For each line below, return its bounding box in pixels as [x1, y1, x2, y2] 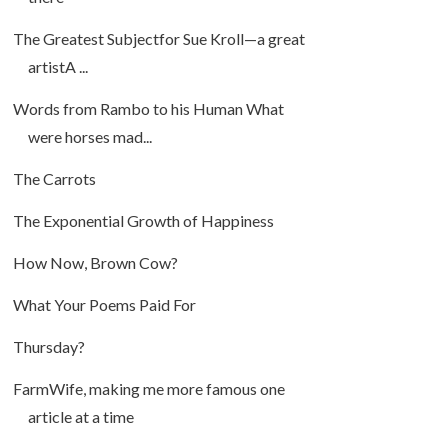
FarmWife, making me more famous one [12, 379, 285, 399]
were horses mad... [27, 127, 152, 147]
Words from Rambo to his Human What [12, 99, 284, 119]
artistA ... [27, 57, 88, 77]
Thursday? [12, 337, 85, 357]
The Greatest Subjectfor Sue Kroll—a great [12, 29, 305, 49]
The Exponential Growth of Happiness [12, 211, 274, 231]
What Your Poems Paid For [12, 295, 196, 315]
